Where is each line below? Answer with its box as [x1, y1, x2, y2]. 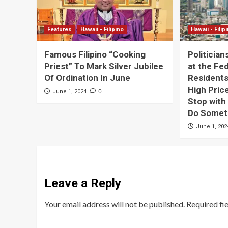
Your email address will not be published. [44, 199, 185, 209]
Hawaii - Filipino [80, 26, 124, 33]
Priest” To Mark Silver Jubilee [44, 61, 163, 72]
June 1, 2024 [52, 88, 87, 95]
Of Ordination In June [44, 73, 130, 83]
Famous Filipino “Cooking [44, 49, 146, 60]
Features [47, 26, 72, 33]
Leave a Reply [44, 176, 121, 191]
